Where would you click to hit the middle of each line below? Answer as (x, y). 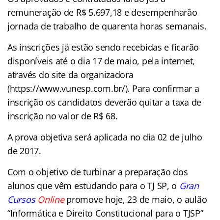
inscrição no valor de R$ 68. (63, 116)
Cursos (21, 199)
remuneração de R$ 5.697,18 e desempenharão (102, 12)
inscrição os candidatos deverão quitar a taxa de (105, 102)
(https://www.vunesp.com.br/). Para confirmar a (103, 88)
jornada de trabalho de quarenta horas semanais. (107, 26)
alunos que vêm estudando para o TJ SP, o (93, 185)
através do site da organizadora (70, 74)
